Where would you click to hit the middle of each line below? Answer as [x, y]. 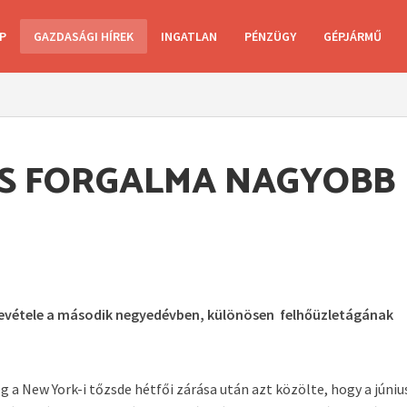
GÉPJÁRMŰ [352, 36]
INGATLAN [189, 36]
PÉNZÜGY [270, 36]
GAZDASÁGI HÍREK [83, 36]
